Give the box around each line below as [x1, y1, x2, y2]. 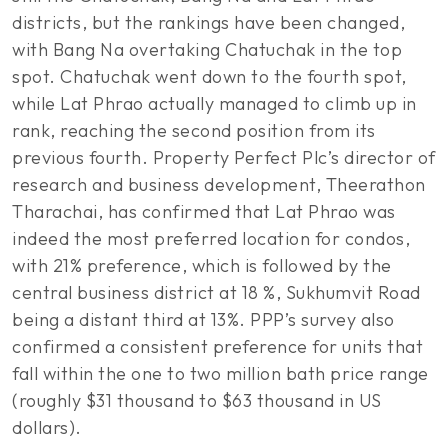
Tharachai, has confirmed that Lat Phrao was [12, 200, 396, 223]
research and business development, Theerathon [12, 173, 426, 196]
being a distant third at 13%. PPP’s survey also [12, 308, 395, 331]
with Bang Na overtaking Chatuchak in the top [12, 38, 402, 61]
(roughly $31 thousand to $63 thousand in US [12, 389, 382, 412]
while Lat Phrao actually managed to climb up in [12, 92, 417, 115]
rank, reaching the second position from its [12, 119, 376, 142]
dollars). [12, 416, 82, 439]
